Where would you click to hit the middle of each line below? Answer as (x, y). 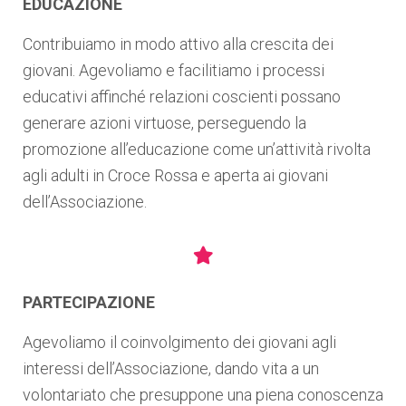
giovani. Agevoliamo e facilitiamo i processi (174, 70)
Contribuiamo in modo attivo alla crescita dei (178, 44)
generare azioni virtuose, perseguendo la (164, 123)
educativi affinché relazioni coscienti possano (182, 97)
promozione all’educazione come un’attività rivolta (197, 149)
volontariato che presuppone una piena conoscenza (203, 395)
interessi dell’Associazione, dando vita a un (171, 368)
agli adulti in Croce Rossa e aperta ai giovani (175, 175)
